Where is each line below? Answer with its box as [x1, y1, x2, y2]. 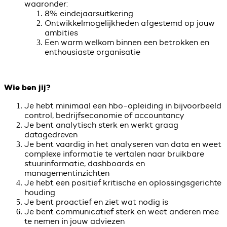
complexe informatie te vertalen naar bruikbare [24, 148, 204, 159]
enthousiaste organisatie [45, 47, 140, 57]
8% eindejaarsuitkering [45, 8, 133, 18]
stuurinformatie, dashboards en [24, 158, 145, 168]
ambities [45, 27, 78, 37]
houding [24, 187, 55, 197]
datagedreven [24, 129, 78, 139]
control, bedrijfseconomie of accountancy [24, 110, 184, 120]
